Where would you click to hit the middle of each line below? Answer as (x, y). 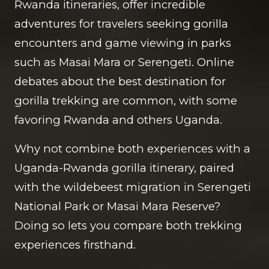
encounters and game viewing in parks (123, 43)
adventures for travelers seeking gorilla (121, 24)
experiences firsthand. (75, 245)
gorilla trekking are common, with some (126, 101)
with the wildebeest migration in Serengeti (133, 187)
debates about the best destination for (120, 81)
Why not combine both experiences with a (132, 149)
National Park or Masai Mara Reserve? (117, 206)
